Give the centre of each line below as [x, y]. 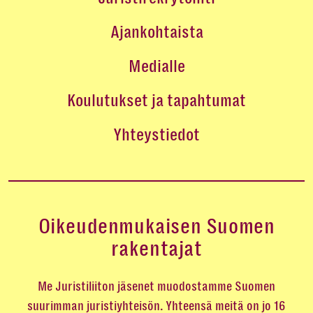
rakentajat [156, 248]
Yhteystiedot [156, 134]
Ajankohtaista [156, 32]
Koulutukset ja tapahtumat [156, 100]
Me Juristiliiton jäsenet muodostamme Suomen [156, 286]
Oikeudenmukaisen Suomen [156, 226]
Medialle [156, 66]
